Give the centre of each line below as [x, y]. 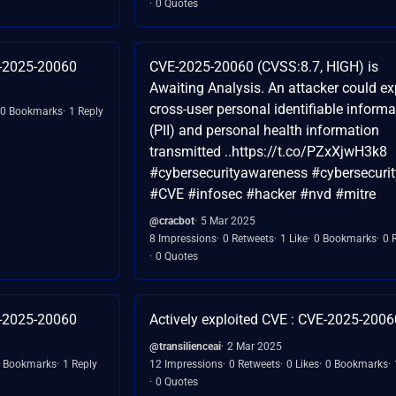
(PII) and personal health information [264, 130]
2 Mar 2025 [255, 346]
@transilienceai [185, 346]
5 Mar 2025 [228, 221]
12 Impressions [186, 364]
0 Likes [303, 364]
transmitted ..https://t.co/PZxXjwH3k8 [268, 151]
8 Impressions [183, 238]
